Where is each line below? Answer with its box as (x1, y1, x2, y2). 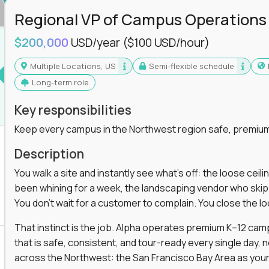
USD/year (70, 35, 122, 50)
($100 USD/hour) (122, 35, 210, 50)
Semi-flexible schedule (154, 60, 234, 71)
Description (14, 145, 84, 162)
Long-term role (35, 77, 89, 88)
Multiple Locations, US (36, 60, 116, 71)
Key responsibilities (14, 101, 131, 118)
